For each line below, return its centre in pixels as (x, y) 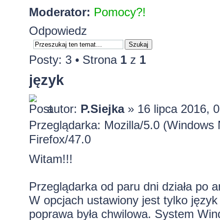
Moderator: (59, 12)
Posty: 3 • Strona (74, 59)
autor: (64, 109)
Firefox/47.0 (60, 139)
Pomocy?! (120, 12)
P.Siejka (102, 109)
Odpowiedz (58, 30)
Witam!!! (51, 159)
